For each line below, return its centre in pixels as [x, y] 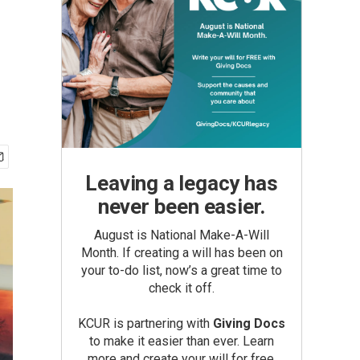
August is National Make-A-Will [182, 235]
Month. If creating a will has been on [182, 253]
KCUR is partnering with [145, 323]
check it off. [182, 288]
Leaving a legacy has [182, 183]
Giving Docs [249, 323]
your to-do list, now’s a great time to [182, 270]
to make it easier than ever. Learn [182, 341]
